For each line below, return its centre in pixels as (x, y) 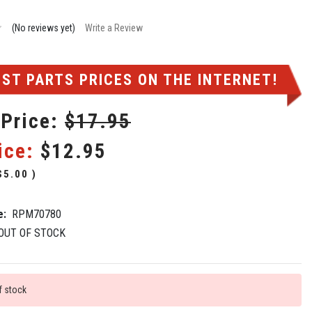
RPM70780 (36, 214)
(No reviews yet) (43, 28)
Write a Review (114, 28)
